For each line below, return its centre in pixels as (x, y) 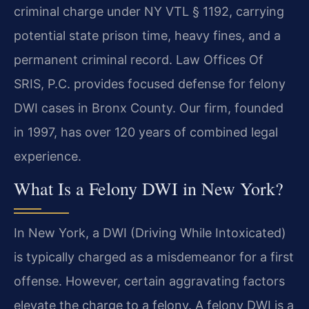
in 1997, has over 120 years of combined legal (146, 132)
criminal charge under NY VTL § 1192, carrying (149, 11)
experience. (48, 156)
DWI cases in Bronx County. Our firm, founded (149, 108)
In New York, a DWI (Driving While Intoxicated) (150, 233)
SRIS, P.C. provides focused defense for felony (150, 83)
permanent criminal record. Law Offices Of (139, 59)
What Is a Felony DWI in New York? (149, 189)
